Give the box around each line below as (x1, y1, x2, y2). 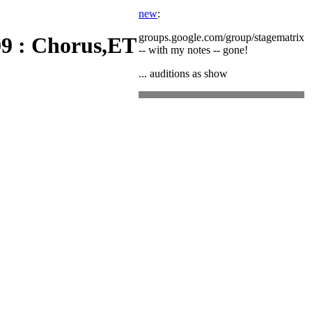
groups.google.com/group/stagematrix (139, 31, 304, 43)
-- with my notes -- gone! (139, 44, 248, 56)
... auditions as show (139, 68, 228, 79)
